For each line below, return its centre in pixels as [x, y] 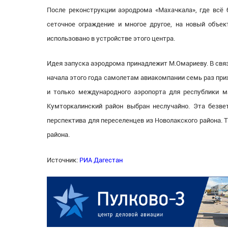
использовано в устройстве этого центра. [111, 38]
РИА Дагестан [101, 160]
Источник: [63, 160]
